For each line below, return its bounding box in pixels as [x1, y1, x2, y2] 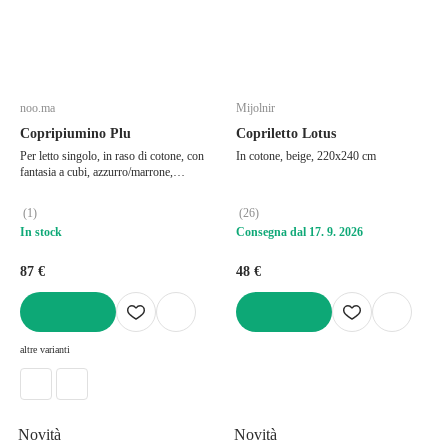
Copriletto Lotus [236, 125, 336, 141]
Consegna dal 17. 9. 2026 [236, 224, 363, 239]
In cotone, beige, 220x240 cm [236, 148, 376, 163]
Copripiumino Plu [20, 125, 131, 141]
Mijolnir [236, 100, 275, 115]
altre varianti [20, 343, 70, 355]
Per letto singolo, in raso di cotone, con [20, 148, 204, 163]
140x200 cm [20, 180, 79, 195]
